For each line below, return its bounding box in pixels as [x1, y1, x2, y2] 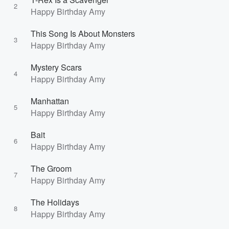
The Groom [31, 163, 72, 174]
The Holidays [31, 196, 79, 208]
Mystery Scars [31, 61, 82, 73]
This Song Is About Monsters [31, 28, 135, 39]
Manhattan [31, 95, 69, 107]
